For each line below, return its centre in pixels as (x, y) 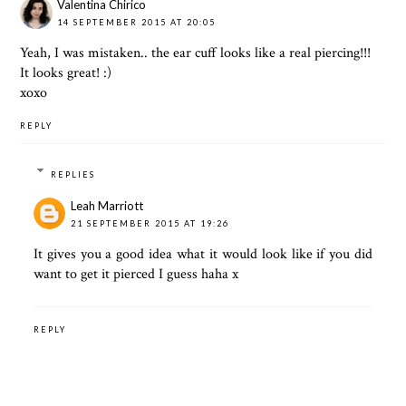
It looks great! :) (66, 73)
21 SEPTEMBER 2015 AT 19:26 (150, 223)
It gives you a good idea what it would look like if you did (203, 254)
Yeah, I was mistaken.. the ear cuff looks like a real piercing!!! (196, 53)
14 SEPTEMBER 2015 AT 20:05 (137, 23)
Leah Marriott (106, 205)
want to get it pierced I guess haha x (135, 274)
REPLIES (73, 174)
